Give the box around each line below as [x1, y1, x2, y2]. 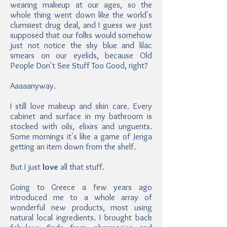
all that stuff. [58, 162, 106, 172]
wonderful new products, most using [10, 202, 152, 212]
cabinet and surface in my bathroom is [10, 111, 152, 121]
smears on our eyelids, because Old [10, 50, 152, 60]
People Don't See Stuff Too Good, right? [10, 60, 148, 70]
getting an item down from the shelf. [10, 141, 138, 152]
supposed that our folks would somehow [10, 30, 152, 40]
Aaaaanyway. [10, 81, 58, 91]
